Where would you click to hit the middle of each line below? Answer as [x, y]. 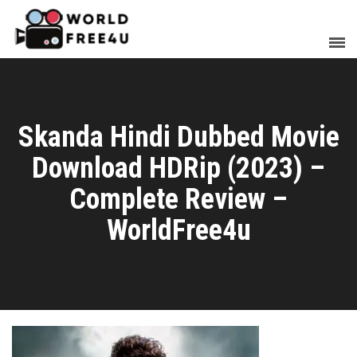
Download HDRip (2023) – [178, 169]
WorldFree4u [178, 231]
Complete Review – [178, 200]
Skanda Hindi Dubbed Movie [178, 137]
